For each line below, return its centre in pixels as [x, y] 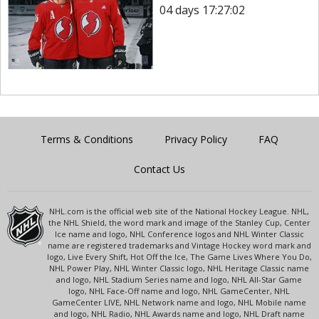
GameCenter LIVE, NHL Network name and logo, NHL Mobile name [179, 302]
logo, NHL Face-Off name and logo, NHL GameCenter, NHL [179, 291]
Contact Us [159, 169]
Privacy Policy [196, 139]
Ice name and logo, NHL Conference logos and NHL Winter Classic [179, 234]
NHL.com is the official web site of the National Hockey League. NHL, [179, 211]
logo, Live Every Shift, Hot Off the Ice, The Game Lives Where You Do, [179, 256]
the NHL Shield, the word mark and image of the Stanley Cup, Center [179, 222]
